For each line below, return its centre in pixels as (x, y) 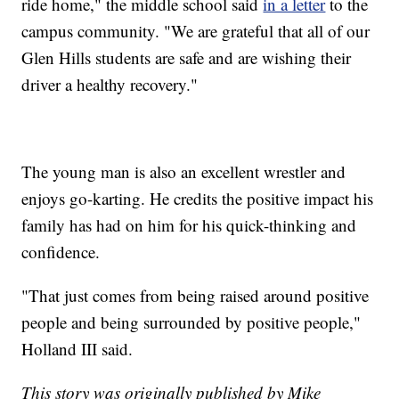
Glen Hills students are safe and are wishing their (187, 57)
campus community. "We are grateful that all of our (196, 30)
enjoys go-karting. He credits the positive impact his (198, 198)
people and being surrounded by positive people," (191, 322)
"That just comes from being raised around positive (195, 295)
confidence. (61, 251)
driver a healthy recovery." (110, 84)
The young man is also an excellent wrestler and (184, 171)
